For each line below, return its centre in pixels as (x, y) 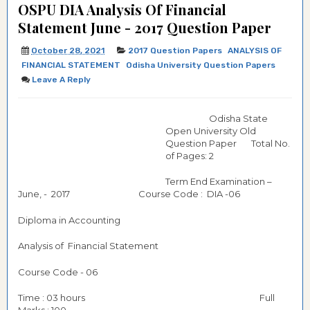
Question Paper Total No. (228, 143)
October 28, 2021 (68, 51)
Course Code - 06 (58, 272)
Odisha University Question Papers (201, 65)
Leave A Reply (61, 80)
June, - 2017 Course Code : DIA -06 (129, 194)
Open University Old (211, 130)
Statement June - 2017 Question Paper (145, 27)
